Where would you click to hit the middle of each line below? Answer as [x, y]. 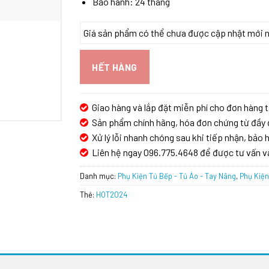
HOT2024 [112, 195]
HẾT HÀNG [115, 67]
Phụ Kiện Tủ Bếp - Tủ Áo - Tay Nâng [177, 176]
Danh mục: [99, 176]
